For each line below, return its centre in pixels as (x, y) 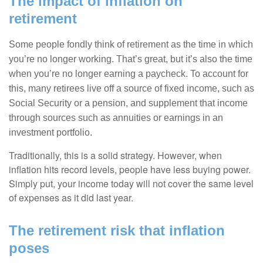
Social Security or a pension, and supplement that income (128, 103)
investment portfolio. (50, 133)
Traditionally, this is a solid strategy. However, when (115, 156)
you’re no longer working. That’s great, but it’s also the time (131, 59)
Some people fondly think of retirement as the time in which (131, 45)
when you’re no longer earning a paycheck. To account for (129, 74)
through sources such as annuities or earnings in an (116, 118)
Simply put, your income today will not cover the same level (131, 184)
